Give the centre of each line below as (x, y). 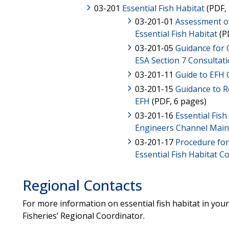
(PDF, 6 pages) (178, 101)
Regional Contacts (82, 185)
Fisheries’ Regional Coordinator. (83, 215)
